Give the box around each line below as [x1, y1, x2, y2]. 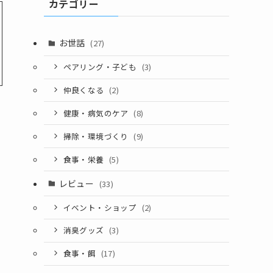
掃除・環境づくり [63, 130, 131, 142]
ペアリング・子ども [63, 61, 139, 73]
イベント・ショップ [63, 201, 139, 213]
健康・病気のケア [63, 107, 131, 119]
